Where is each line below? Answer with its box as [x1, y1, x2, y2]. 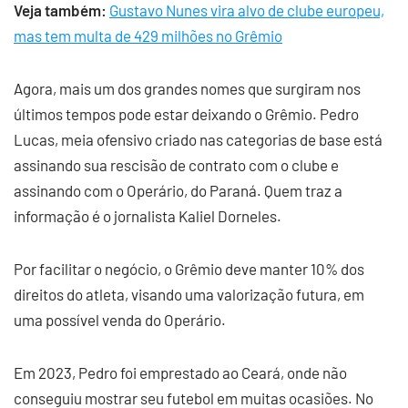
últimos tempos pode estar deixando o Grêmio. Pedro [14, 105, 359, 123]
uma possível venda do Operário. [14, 311, 226, 329]
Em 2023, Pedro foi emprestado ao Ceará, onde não [14, 363, 347, 382]
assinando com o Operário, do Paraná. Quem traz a [14, 181, 342, 199]
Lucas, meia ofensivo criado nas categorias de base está [14, 130, 382, 148]
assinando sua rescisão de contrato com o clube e [14, 156, 339, 174]
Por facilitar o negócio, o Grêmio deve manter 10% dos [14, 260, 364, 278]
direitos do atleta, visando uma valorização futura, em [14, 285, 364, 303]
